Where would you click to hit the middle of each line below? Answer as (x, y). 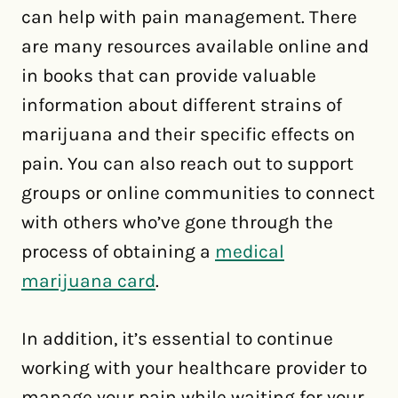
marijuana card (88, 281)
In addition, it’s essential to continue (177, 338)
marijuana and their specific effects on (188, 134)
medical (250, 251)
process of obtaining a (118, 251)
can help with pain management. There (189, 17)
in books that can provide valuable (169, 76)
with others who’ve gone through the (177, 222)
